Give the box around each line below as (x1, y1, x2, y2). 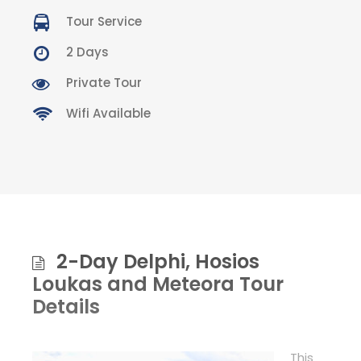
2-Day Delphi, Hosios (56, 247, 259, 275)
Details (32, 293, 100, 320)
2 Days (66, 43, 109, 60)
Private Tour (66, 73, 142, 91)
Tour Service (66, 12, 142, 30)
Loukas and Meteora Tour (32, 270, 284, 297)
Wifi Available (66, 104, 151, 122)
